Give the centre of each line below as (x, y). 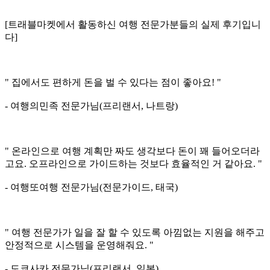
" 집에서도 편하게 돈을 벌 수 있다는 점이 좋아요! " (113, 83)
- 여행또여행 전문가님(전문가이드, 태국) (91, 187)
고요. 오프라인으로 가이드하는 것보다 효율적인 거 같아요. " (133, 164)
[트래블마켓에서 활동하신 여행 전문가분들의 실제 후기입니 (133, 25)
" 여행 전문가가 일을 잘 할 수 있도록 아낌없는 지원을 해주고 (135, 233)
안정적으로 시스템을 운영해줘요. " (79, 245)
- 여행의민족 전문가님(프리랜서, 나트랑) (91, 106)
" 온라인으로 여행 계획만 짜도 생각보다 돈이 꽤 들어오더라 (132, 151)
